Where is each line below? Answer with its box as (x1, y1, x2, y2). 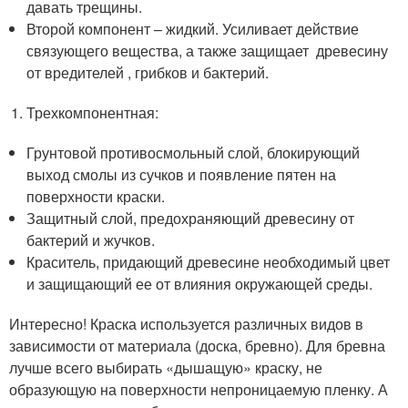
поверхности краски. (26, 186, 166, 208)
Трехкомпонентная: (26, 102, 159, 124)
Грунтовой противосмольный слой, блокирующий (26, 142, 361, 164)
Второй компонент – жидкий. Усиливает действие (26, 18, 360, 40)
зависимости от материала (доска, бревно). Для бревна (9, 335, 385, 357)
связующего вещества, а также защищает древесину (26, 40, 389, 62)
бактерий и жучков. (26, 229, 156, 251)
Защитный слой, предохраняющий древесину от (26, 208, 355, 229)
